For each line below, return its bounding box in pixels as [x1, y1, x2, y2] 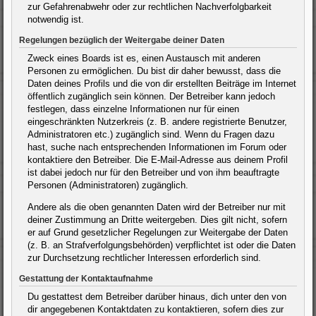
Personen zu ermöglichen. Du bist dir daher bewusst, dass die [28, 65, 281, 76]
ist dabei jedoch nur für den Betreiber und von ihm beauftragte [28, 166, 279, 178]
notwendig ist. [28, 13, 84, 25]
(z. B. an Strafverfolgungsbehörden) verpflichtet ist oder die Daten [28, 240, 296, 251]
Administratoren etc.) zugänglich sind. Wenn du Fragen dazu [28, 128, 274, 140]
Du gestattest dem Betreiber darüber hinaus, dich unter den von [28, 291, 286, 302]
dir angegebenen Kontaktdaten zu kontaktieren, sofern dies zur [28, 304, 284, 315]
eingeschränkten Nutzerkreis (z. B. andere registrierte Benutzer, [28, 116, 287, 127]
